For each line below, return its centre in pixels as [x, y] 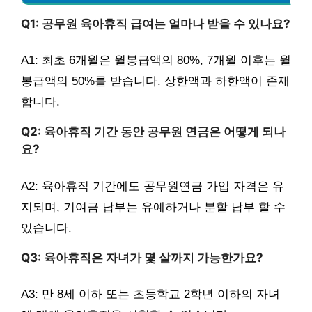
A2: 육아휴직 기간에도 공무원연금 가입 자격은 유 [153, 186]
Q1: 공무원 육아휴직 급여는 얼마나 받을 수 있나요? [156, 23]
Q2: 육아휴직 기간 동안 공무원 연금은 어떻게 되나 [153, 132]
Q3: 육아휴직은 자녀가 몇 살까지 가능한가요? [142, 257]
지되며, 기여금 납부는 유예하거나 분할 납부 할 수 [153, 207]
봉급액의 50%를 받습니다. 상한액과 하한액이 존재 [155, 81]
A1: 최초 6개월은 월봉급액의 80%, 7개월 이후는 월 [156, 61]
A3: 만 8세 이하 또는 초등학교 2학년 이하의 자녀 [150, 295]
